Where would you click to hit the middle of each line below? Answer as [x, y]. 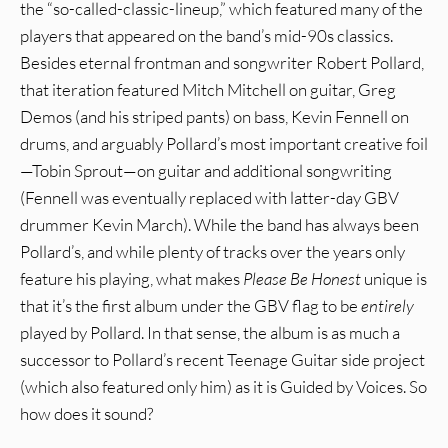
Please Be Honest [302, 279]
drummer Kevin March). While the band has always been [219, 225]
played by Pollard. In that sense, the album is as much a [210, 333]
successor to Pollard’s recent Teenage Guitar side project [222, 360]
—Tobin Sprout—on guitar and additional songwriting [206, 171]
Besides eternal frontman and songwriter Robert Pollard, [222, 63]
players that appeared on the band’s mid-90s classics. [206, 36]
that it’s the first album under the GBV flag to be [190, 306]
